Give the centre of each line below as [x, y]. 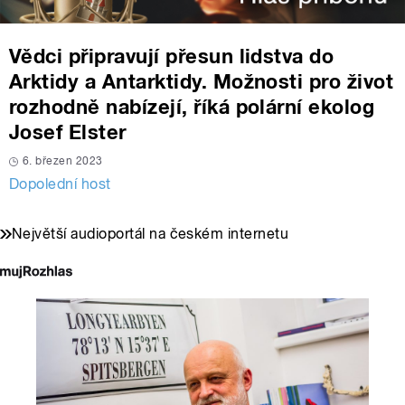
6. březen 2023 [63, 161]
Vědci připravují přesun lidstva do [172, 57]
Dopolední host [60, 184]
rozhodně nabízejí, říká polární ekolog [192, 107]
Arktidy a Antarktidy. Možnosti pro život [202, 82]
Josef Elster [68, 132]
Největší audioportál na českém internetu [151, 234]
